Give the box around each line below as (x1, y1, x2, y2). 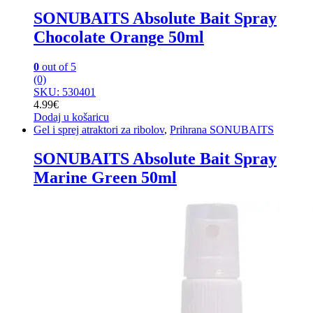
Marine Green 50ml (34, 168, 177, 187)
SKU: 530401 (34, 85, 96, 98)
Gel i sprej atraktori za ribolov (34, 123, 164, 136)
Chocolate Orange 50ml (34, 27, 204, 46)
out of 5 (39, 60, 76, 73)
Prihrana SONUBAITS (170, 123, 274, 136)
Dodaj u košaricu (34, 110, 109, 123)
